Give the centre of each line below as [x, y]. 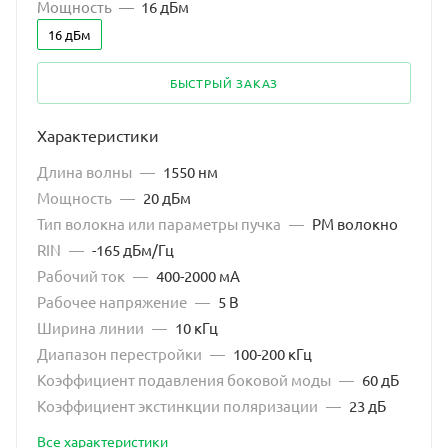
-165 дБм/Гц [133, 250]
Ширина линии [92, 328]
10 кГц [196, 328]
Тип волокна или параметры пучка [160, 224]
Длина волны [86, 172]
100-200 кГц [272, 354]
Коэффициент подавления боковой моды [185, 380]
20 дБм [167, 198]
